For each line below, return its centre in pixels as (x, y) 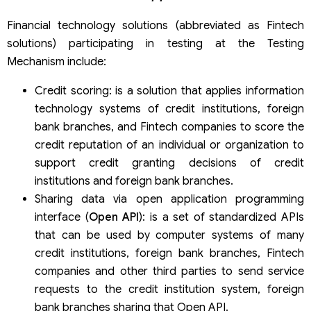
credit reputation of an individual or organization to (169, 145)
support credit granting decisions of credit (169, 163)
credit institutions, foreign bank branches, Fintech (169, 253)
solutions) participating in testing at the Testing (155, 43)
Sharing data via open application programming (169, 199)
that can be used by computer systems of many (169, 235)
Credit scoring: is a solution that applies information (169, 91)
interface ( (62, 217)
